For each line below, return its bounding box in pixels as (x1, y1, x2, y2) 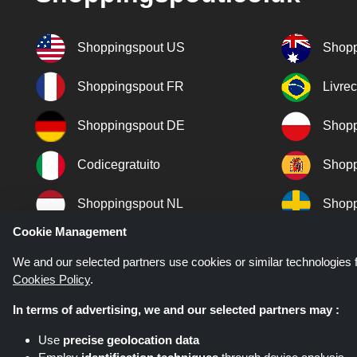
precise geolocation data (63, 333, 199, 347)
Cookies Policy (13, 273, 90, 286)
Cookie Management (13, 225, 127, 238)
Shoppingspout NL (77, 196, 183, 210)
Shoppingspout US (77, 40, 185, 54)
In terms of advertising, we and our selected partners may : (13, 303, 339, 316)
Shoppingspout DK (77, 235, 185, 249)
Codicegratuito (77, 157, 160, 171)
